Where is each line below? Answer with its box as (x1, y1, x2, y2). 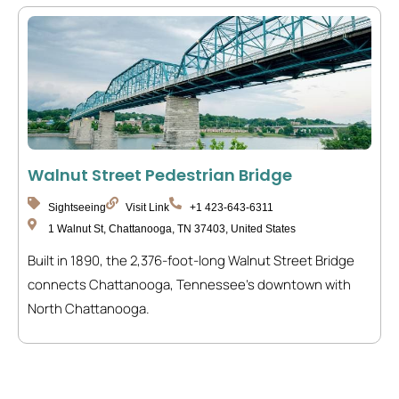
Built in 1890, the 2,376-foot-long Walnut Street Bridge (28, 251, 354, 270)
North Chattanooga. (28, 299, 150, 318)
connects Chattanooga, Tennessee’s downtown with (28, 275, 351, 294)
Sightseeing (47, 201, 106, 214)
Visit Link (126, 201, 169, 214)
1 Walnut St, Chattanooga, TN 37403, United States (47, 223, 296, 235)
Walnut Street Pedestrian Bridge (28, 164, 292, 186)
